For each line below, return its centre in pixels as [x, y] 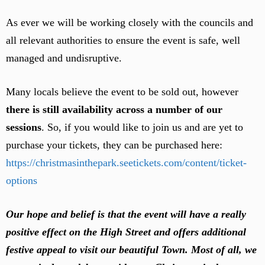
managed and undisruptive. [64, 58]
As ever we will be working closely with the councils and [130, 22]
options [22, 180]
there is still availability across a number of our [114, 109]
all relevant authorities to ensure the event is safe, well [123, 40]
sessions [24, 127]
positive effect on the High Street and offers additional [126, 232]
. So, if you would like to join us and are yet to [142, 127]
